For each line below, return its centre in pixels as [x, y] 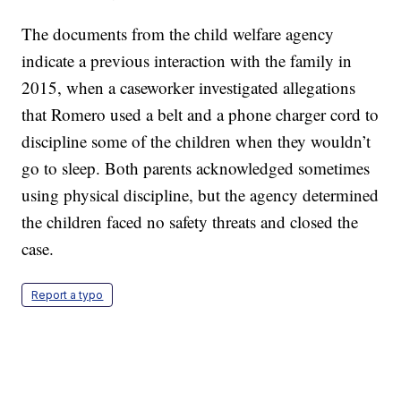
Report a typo [68, 295]
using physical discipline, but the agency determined [200, 195]
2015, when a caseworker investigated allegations [189, 88]
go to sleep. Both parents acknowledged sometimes [196, 168]
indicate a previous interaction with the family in [187, 61]
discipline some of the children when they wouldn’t [196, 141]
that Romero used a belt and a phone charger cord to [200, 115]
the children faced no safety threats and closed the [190, 222]
